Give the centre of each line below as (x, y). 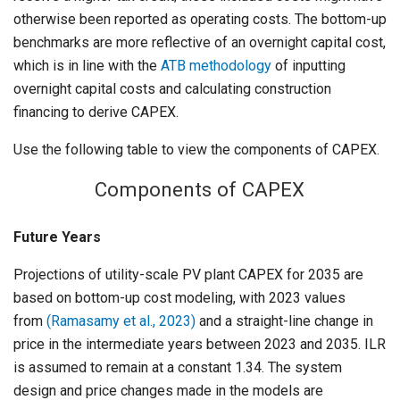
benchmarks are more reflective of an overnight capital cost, (200, 43)
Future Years (57, 237)
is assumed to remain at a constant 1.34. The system (178, 368)
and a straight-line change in (284, 321)
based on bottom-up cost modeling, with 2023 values (179, 298)
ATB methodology (216, 66)
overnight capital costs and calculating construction (172, 89)
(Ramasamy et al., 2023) (121, 321)
